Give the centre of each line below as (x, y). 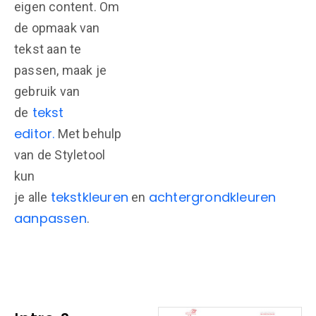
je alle (32, 197)
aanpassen (50, 218)
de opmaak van (57, 28)
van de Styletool (60, 155)
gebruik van (47, 91)
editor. (35, 134)
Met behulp (88, 134)
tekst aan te (48, 49)
